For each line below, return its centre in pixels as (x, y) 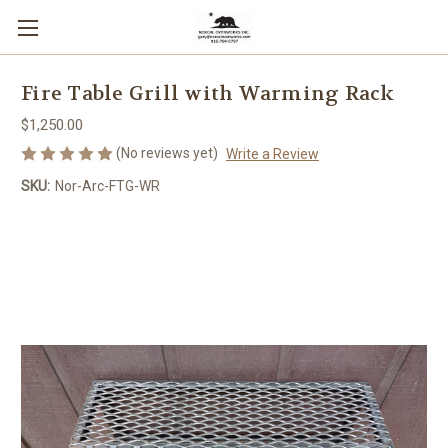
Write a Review (272, 153)
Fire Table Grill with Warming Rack (208, 94)
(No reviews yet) (167, 153)
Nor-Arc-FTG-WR (107, 185)
